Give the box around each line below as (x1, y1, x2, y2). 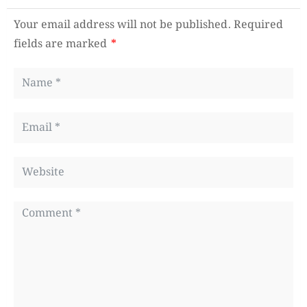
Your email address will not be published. (14, 16, 231, 34)
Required (234, 16, 283, 34)
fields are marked (14, 36, 110, 53)
